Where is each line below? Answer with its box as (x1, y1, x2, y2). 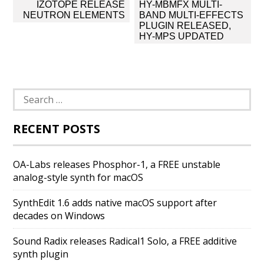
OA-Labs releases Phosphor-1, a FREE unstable (13, 158, 221, 171)
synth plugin (13, 247, 69, 260)
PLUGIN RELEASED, (138, 21, 231, 31)
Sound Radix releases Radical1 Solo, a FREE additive (13, 235, 237, 247)
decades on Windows (13, 209, 105, 222)
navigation (12, 8, 81, 24)
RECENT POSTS (13, 121, 101, 137)
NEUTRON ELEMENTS (23, 10, 126, 20)
